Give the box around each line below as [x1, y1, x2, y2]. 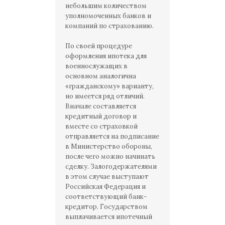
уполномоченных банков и [65, 12, 151, 20]
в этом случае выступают [65, 172, 149, 181]
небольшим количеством [65, 2, 147, 10]
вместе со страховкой [65, 122, 138, 131]
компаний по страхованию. [65, 22, 154, 30]
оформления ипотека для [65, 52, 147, 60]
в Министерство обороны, [65, 142, 152, 151]
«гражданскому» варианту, [65, 82, 154, 90]
